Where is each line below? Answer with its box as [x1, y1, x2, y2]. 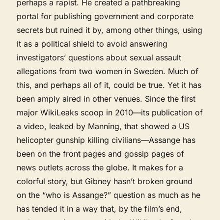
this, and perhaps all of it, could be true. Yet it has [17, 80, 202, 90]
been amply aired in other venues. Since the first [17, 93, 196, 104]
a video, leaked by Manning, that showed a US [17, 121, 190, 131]
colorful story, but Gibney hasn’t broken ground [17, 176, 193, 186]
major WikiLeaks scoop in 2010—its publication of [17, 107, 203, 117]
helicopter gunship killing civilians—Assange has [17, 135, 196, 145]
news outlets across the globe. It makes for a [17, 162, 184, 172]
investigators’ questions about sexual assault [17, 52, 182, 62]
